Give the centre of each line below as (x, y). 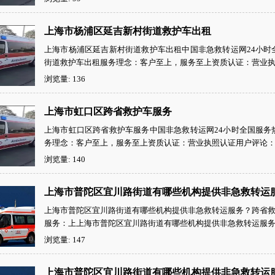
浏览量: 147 (65, 240)
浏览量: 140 (65, 159)
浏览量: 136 (65, 79)
